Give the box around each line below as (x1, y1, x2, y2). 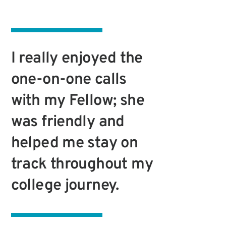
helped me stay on (11, 133, 138, 153)
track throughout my (11, 154, 153, 175)
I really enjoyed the (11, 48, 143, 69)
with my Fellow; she (11, 91, 144, 111)
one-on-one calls (11, 70, 127, 90)
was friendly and (11, 112, 125, 132)
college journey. (11, 176, 119, 196)
